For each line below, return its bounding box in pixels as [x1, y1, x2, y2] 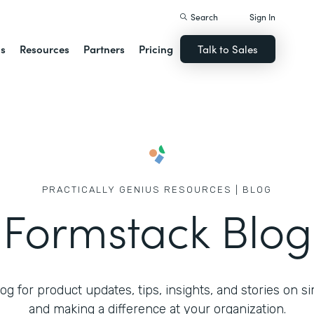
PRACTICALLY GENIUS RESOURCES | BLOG [42, 184, 272, 195]
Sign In [250, 11, 276, 22]
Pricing [139, 41, 174, 56]
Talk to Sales [198, 41, 259, 56]
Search [191, 11, 219, 22]
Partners [83, 41, 125, 56]
